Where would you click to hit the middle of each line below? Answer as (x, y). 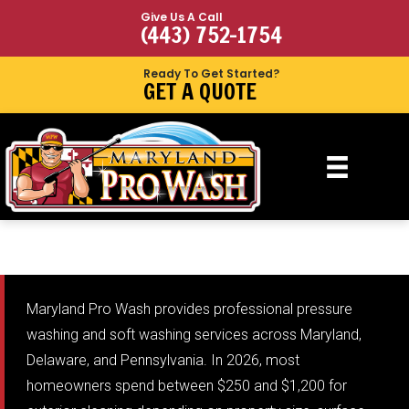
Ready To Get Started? (211, 73)
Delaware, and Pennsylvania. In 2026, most (163, 360)
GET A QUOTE (200, 91)
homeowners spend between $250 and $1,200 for (187, 385)
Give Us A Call (182, 17)
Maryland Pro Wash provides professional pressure (189, 309)
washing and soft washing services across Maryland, (194, 334)
